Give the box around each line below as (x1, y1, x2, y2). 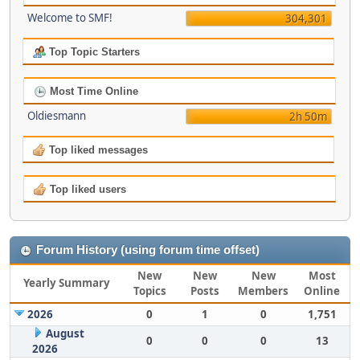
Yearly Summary (22, 276, 110, 290)
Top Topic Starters (45, 46, 140, 58)
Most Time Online (47, 85, 138, 97)
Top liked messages (45, 144, 148, 156)
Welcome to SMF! (27, 10, 112, 25)
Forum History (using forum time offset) (36, 243, 260, 256)
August (45, 326, 84, 341)
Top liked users (47, 183, 126, 195)
